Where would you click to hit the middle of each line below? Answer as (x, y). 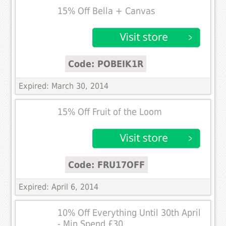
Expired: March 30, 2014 (64, 86)
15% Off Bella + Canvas (106, 11)
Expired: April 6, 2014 (59, 187)
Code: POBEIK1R (106, 64)
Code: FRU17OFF (107, 164)
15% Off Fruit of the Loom (110, 112)
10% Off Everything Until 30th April (129, 213)
